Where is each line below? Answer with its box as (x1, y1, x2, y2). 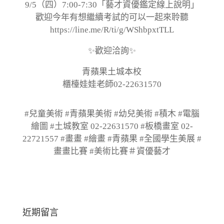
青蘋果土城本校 (82, 67, 142, 77)
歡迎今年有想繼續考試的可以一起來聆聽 (35, 12, 188, 22)
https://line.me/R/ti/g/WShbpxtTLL (49, 25, 174, 35)
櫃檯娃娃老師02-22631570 (62, 79, 161, 89)
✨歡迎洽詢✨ (87, 46, 136, 56)
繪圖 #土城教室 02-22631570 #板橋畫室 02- (30, 121, 193, 131)
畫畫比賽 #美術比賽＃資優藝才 (53, 146, 170, 156)
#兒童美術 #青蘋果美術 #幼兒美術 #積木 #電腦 (24, 109, 199, 119)
